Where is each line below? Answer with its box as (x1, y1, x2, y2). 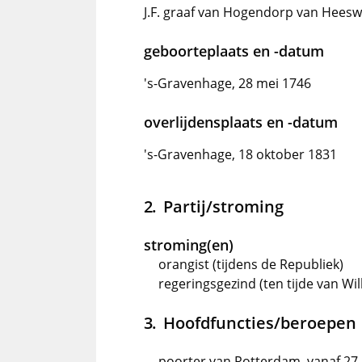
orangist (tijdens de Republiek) (158, 255, 343, 273)
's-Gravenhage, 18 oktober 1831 (144, 145, 337, 163)
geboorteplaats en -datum (144, 41, 324, 61)
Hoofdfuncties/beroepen (162, 311, 356, 334)
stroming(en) (144, 235, 234, 255)
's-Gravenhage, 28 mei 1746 (144, 74, 311, 92)
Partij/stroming (162, 195, 284, 217)
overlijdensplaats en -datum (144, 112, 338, 132)
